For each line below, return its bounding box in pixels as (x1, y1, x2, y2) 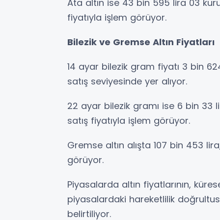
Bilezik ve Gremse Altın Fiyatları (67, 35, 215, 48)
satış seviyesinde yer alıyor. (67, 75, 187, 87)
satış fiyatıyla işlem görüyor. (67, 114, 190, 127)
